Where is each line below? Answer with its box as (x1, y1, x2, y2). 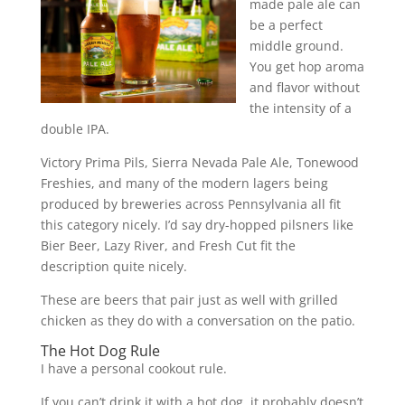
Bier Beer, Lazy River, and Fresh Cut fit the (40, 236, 296, 254)
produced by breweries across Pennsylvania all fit (40, 194, 341, 212)
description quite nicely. (40, 257, 187, 275)
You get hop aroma (249, 57, 364, 75)
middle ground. (249, 36, 344, 54)
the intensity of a (249, 99, 352, 117)
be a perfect (249, 15, 323, 33)
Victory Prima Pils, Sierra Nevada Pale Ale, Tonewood (40, 153, 359, 171)
